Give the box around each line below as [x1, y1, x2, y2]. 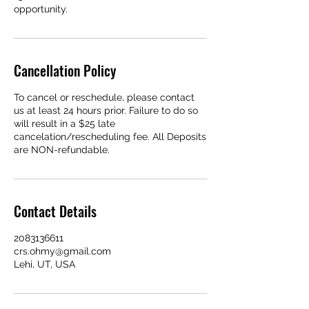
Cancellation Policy [14, 60, 116, 81]
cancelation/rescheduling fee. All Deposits [14, 131, 206, 143]
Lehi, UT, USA [14, 259, 75, 270]
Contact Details [14, 201, 97, 222]
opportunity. [14, 3, 68, 15]
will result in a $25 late [14, 118, 115, 130]
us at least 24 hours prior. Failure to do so [14, 105, 198, 117]
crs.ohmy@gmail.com [14, 246, 111, 257]
